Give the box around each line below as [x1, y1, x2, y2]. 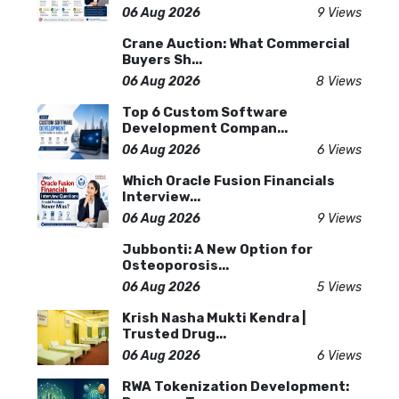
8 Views [316, 74, 362, 89]
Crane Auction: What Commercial [122, 36, 350, 52]
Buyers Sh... [122, 52, 202, 68]
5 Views [317, 280, 362, 295]
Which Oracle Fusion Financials [122, 173, 335, 189]
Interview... [122, 189, 200, 205]
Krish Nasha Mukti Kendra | [122, 310, 306, 326]
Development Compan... [122, 120, 288, 136]
